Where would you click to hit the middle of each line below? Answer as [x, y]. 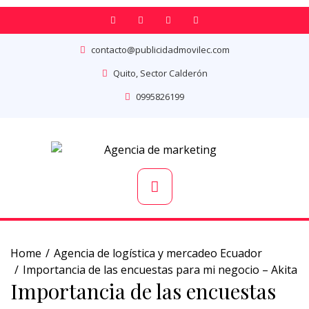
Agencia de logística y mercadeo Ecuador [158, 253]
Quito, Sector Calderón [160, 73]
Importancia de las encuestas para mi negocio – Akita [160, 270]
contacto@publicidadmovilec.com [160, 50]
